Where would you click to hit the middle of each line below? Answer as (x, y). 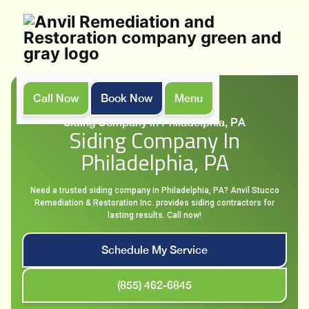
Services (170, 109)
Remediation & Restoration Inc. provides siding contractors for (154, 203)
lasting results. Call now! (154, 215)
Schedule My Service (154, 250)
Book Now (127, 98)
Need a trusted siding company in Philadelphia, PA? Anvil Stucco (154, 190)
